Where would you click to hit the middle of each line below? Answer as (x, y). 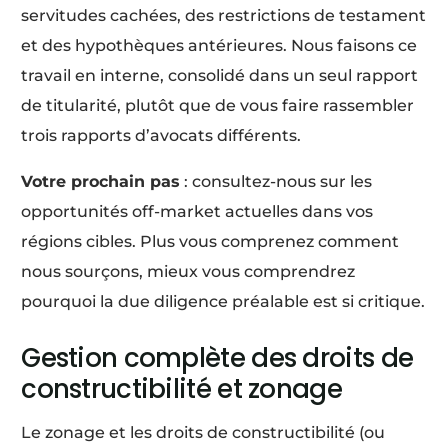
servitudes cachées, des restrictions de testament (224, 16)
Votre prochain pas (101, 182)
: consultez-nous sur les (276, 182)
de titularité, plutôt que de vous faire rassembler (218, 106)
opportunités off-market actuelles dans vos (197, 212)
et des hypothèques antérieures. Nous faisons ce (219, 46)
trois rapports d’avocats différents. (161, 136)
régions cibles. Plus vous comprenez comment (210, 242)
